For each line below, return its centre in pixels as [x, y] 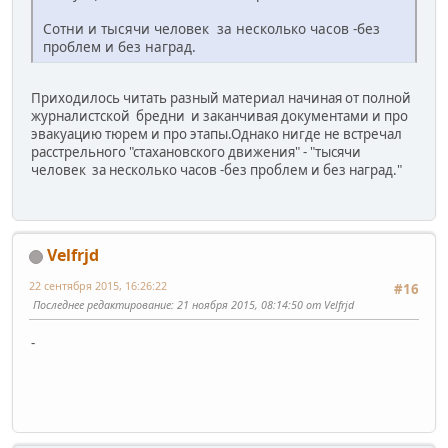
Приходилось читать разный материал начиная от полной [221, 97]
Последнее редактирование [102, 305]
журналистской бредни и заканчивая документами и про [219, 115]
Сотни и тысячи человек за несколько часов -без [211, 28]
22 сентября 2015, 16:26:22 [98, 286]
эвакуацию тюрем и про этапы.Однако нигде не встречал [218, 133]
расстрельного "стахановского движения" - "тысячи [196, 151]
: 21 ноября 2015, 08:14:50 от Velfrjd [262, 305]
